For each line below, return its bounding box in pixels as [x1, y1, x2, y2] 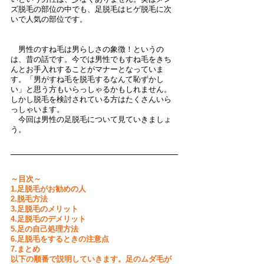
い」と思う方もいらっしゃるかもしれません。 [11, 85, 171, 94]
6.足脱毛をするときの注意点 [11, 235, 109, 243]
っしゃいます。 [11, 105, 64, 114]
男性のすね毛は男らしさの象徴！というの [11, 45, 164, 54]
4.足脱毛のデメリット [11, 214, 86, 223]
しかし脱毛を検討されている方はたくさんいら [11, 95, 171, 104]
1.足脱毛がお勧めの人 [11, 184, 86, 193]
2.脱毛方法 [11, 194, 48, 203]
